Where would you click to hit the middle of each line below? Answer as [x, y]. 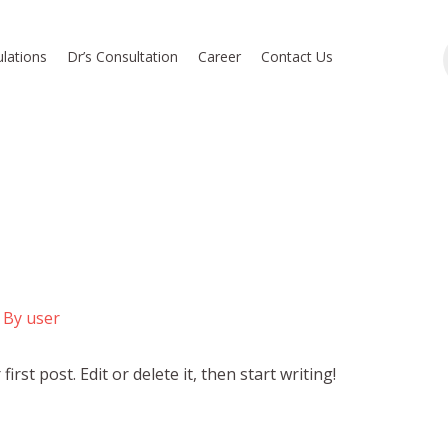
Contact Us [297, 56]
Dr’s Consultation [123, 56]
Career [220, 56]
